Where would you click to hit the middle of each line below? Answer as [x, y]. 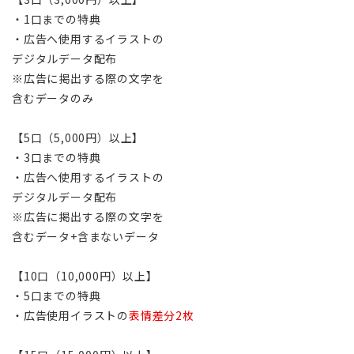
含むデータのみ [53, 98]
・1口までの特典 [56, 19]
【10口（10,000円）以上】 [85, 275]
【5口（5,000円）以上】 [78, 137]
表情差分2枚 [162, 315]
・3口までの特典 [56, 157]
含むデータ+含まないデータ [86, 236]
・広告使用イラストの [70, 315]
